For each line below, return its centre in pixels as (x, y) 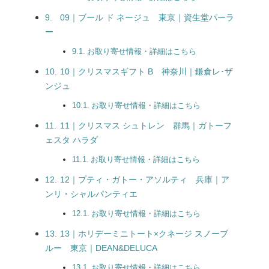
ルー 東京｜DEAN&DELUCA (101, 248)
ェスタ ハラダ (71, 140)
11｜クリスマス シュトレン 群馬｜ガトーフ (146, 125)
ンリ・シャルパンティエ (91, 194)
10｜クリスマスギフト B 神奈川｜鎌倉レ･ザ (146, 71)
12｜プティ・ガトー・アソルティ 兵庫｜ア (144, 180)
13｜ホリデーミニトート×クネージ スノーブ (144, 234)
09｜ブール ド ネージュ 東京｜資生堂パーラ (147, 17)
